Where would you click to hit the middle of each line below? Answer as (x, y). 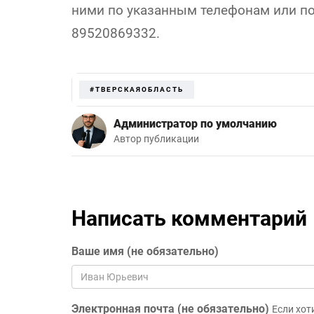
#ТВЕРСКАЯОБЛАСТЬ (137, 90)
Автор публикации (156, 139)
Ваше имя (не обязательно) (145, 252)
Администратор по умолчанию (195, 124)
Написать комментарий (189, 219)
